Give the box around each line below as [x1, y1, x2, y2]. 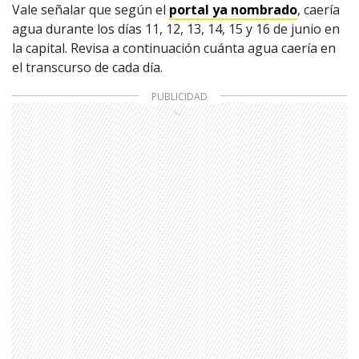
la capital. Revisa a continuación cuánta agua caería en [12, 38, 336, 57]
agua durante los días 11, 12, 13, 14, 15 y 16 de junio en [12, 19, 340, 38]
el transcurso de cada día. [12, 58, 163, 76]
